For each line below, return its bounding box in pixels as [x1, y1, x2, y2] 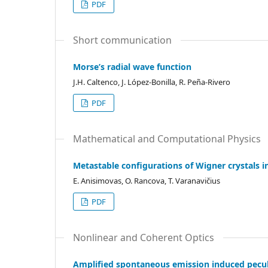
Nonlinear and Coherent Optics [73, 231, 214, 244]
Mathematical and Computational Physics [73, 132, 261, 145]
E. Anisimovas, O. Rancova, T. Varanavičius [73, 175, 220, 186]
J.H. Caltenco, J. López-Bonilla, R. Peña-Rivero [73, 77, 230, 87]
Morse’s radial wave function [73, 61, 191, 72]
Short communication [73, 33, 172, 47]
